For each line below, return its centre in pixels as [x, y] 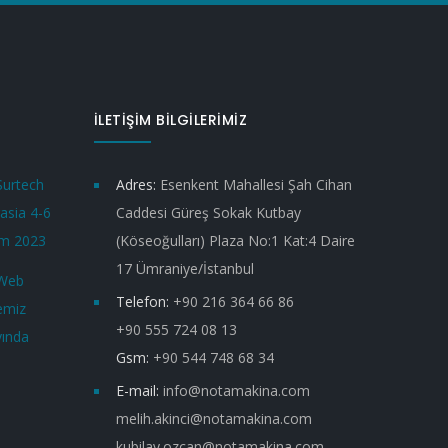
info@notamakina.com [236, 390]
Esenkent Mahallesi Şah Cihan [255, 184]
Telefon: [142, 301]
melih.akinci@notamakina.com [213, 418]
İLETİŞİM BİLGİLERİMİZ [170, 119]
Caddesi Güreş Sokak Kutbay [208, 212]
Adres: [135, 184]
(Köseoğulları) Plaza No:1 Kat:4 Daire [235, 240]
